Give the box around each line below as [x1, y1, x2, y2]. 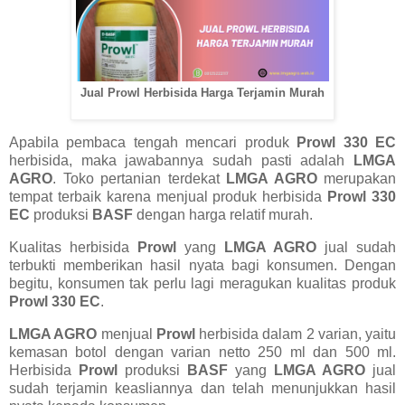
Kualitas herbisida [9, 240, 137, 256]
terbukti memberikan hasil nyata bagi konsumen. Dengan [9, 258, 396, 274]
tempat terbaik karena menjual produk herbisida [9, 189, 328, 205]
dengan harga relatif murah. [133, 207, 313, 223]
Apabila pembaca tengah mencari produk [9, 135, 297, 151]
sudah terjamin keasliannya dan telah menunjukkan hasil [9, 381, 396, 396]
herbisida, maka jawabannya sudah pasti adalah [9, 153, 353, 169]
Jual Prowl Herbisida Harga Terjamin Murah [80, 86, 325, 99]
